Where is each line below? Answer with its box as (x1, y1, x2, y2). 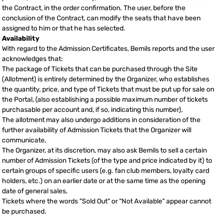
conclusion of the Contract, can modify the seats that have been (2, 14, 201, 23)
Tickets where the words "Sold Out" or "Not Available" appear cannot (2, 197, 211, 206)
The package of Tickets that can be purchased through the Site (2, 65, 198, 74)
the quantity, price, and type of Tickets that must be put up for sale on (2, 85, 214, 94)
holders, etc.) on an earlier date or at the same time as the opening (2, 177, 205, 186)
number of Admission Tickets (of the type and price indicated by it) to (2, 156, 212, 165)
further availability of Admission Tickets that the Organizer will (2, 126, 191, 135)
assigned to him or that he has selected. (2, 24, 125, 33)
